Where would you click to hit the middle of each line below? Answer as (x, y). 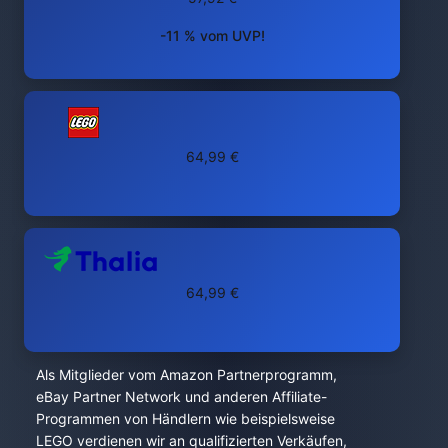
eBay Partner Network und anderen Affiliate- (181, 396)
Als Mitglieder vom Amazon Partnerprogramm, (186, 374)
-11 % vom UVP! (212, 35)
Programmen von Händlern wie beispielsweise (185, 418)
